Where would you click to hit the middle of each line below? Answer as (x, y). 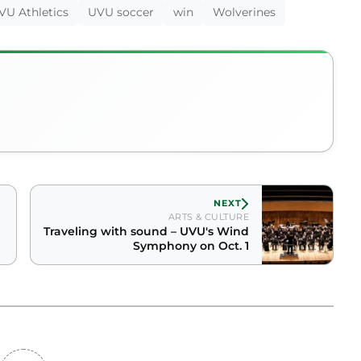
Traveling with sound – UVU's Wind (146, 232)
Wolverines (244, 12)
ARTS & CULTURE (208, 217)
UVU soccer (121, 12)
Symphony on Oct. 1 (191, 246)
